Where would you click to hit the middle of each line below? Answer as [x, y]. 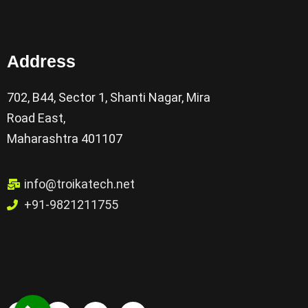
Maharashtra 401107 [65, 139]
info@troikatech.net [79, 184]
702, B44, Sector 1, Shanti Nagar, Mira [109, 98]
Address [41, 62]
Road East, [36, 118]
